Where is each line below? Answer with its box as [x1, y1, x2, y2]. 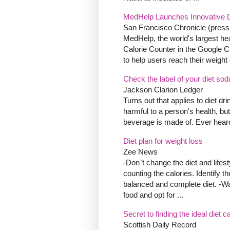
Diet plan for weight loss [123, 137, 203, 146]
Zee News [123, 147, 158, 157]
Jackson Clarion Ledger [123, 85, 203, 94]
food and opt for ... [123, 190, 183, 200]
